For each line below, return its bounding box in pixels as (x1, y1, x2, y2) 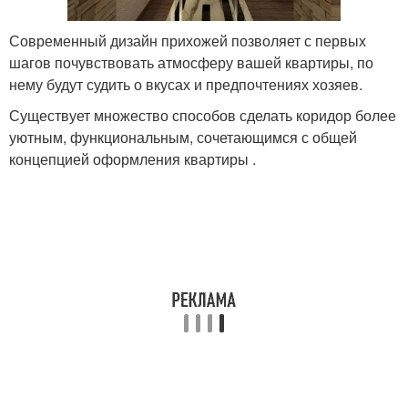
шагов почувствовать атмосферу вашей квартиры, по (9, 52, 373, 73)
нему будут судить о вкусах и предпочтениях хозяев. (9, 74, 362, 95)
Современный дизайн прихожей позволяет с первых (9, 30, 366, 51)
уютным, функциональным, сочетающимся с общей (9, 127, 357, 148)
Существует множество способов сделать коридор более (9, 105, 396, 126)
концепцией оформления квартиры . (9, 148, 256, 169)
